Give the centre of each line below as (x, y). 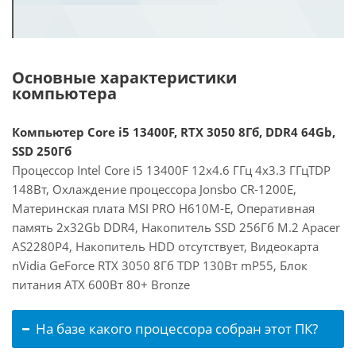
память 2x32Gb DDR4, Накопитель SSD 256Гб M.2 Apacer (176, 227)
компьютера (64, 93)
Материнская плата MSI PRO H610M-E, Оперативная (163, 208)
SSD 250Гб (42, 151)
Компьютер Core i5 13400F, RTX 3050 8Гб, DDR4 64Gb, (174, 132)
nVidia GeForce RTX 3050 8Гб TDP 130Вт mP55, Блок (160, 265)
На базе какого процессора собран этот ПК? (177, 329)
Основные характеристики (124, 77)
